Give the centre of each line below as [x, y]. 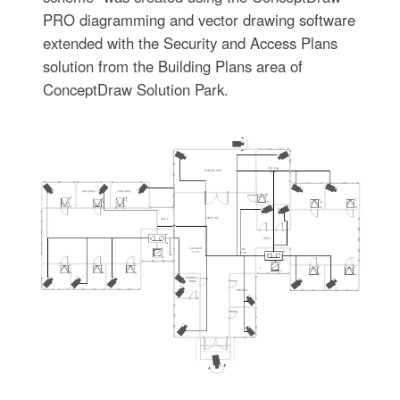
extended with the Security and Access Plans [190, 42]
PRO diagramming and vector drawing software [199, 19]
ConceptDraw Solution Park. [135, 89]
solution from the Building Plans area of [172, 66]
